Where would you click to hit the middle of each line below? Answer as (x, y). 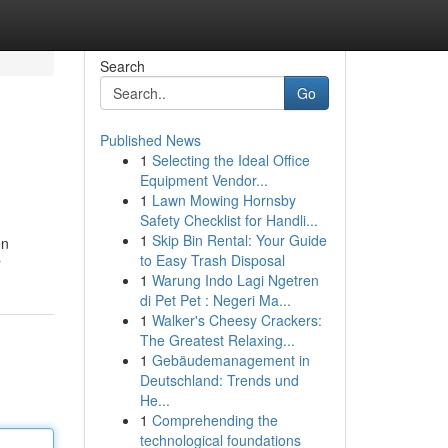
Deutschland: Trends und (219, 380)
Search (122, 66)
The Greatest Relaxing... (217, 340)
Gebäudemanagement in (230, 360)
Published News (150, 140)
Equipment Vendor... (203, 180)
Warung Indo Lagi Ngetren (235, 280)
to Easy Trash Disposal (212, 260)
